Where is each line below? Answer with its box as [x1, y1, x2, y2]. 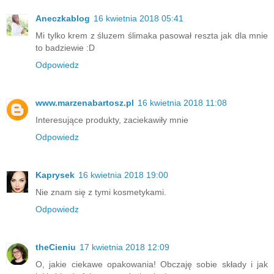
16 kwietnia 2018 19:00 [78, 170, 168, 180]
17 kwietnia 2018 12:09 [80, 242, 169, 253]
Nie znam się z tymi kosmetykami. [35, 187, 166, 198]
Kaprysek [35, 170, 75, 180]
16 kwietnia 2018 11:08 [138, 98, 227, 108]
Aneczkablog [35, 13, 90, 24]
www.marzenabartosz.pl [35, 98, 134, 108]
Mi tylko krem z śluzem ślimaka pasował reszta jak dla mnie [35, 31, 268, 41]
